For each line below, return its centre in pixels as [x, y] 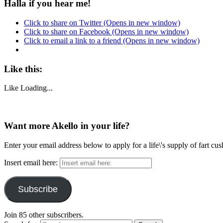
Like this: [23, 69]
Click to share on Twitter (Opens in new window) [102, 22]
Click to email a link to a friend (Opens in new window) [112, 40]
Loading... [37, 88]
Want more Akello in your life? [67, 126]
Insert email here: [32, 162]
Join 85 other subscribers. [44, 215]
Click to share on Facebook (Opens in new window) [106, 31]
